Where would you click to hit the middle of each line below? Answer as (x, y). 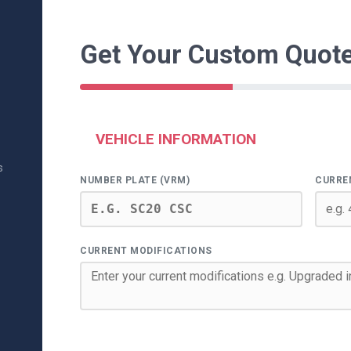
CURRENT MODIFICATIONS (146, 250)
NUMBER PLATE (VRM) (135, 180)
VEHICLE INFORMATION (176, 139)
